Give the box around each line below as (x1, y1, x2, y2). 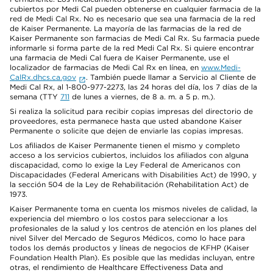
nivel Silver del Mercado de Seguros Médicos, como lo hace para (10, 233, 245, 243)
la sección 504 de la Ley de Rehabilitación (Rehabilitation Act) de (10, 180, 249, 189)
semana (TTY (10, 92, 60, 101)
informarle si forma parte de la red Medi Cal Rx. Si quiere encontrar (10, 43, 254, 52)
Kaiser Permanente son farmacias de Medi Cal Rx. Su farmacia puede (10, 34, 260, 43)
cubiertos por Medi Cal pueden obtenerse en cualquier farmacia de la (10, 4, 261, 13)
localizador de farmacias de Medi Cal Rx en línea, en (10, 63, 201, 72)
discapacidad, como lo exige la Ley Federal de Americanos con (10, 160, 240, 169)
